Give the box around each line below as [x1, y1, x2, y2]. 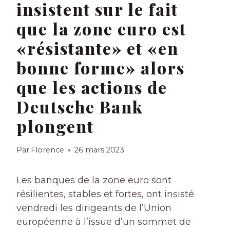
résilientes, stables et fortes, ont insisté [16, 188, 194, 200]
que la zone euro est [16, 17, 186, 40]
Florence [31, 145, 65, 155]
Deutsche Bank [16, 95, 143, 118]
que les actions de [16, 76, 167, 99]
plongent [16, 115, 94, 138]
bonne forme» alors [16, 56, 185, 79]
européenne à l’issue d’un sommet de [16, 216, 191, 228]
